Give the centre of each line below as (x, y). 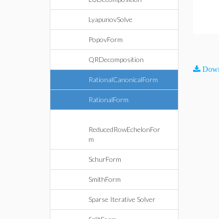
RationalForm (109, 99)
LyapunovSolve (110, 19)
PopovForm (106, 39)
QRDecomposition (116, 59)
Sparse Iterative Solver (122, 199)
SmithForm (105, 179)
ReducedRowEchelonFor (124, 129)
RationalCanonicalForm (123, 79)
